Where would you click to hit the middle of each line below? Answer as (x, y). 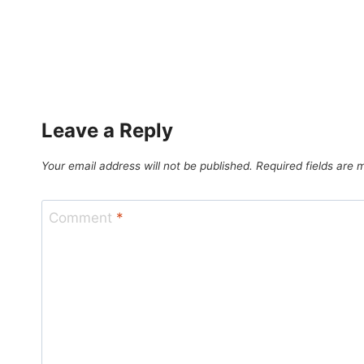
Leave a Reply (107, 131)
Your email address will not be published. (147, 166)
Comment (82, 217)
